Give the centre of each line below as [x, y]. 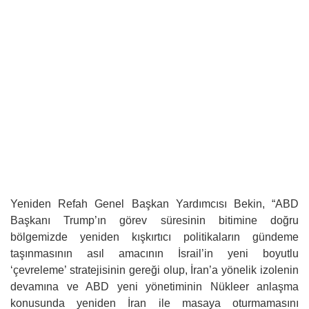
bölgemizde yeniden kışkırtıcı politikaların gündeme [154, 237]
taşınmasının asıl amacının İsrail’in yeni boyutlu [154, 253]
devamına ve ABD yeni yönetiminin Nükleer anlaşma [154, 287]
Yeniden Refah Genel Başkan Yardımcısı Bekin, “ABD [154, 204]
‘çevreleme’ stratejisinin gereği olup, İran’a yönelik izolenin [154, 270]
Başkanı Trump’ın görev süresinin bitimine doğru [154, 220]
